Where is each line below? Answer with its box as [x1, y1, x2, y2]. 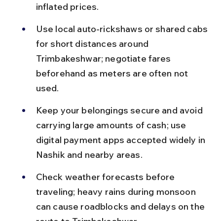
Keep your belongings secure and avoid [36, 105, 205, 116]
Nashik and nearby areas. [36, 149, 143, 160]
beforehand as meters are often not [36, 68, 190, 79]
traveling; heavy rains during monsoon [36, 186, 198, 197]
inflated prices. [36, 1, 99, 12]
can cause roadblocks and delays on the [36, 201, 207, 212]
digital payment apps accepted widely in [36, 134, 208, 146]
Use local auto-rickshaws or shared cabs [36, 23, 210, 35]
